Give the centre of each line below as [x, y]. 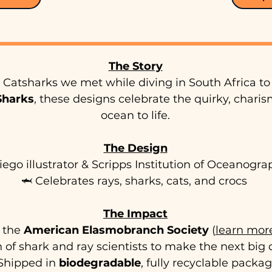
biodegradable [100, 263]
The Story [135, 66]
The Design [135, 148]
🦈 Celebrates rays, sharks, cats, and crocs [135, 181]
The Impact [135, 214]
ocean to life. [135, 116]
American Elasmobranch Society [116, 230]
